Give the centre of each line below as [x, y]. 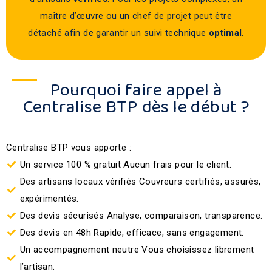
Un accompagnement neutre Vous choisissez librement [137, 250]
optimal [225, 33]
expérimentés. [49, 199]
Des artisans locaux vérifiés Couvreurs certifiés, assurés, [140, 182]
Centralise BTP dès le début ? [136, 107]
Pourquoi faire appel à [136, 90]
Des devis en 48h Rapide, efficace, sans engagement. [132, 233]
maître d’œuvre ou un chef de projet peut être [136, 16]
